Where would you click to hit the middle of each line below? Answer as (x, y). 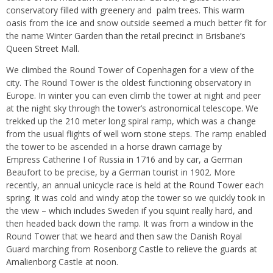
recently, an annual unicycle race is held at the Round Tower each (135, 185)
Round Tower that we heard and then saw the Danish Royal (124, 236)
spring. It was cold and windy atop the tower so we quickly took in (136, 198)
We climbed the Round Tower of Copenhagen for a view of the (130, 70)
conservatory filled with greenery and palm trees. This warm (125, 10)
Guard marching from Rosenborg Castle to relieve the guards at (132, 249)
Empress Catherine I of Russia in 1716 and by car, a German (124, 160)
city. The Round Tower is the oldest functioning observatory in (129, 83)
